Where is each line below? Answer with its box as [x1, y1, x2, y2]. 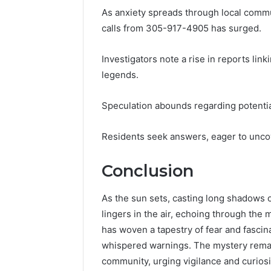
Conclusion [102, 161, 194, 181]
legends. [102, 69, 139, 81]
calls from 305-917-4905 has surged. [102, 22, 261, 34]
